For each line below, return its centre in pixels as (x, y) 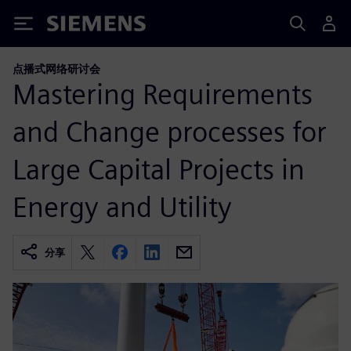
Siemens (73, 26)
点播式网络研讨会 (56, 69)
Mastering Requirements (163, 94)
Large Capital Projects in (159, 169)
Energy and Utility (122, 206)
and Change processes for (170, 131)
